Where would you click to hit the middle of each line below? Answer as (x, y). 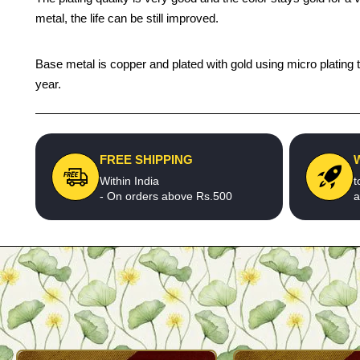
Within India (129, 181)
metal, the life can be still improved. (127, 18)
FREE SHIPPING (146, 160)
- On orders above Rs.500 (166, 196)
